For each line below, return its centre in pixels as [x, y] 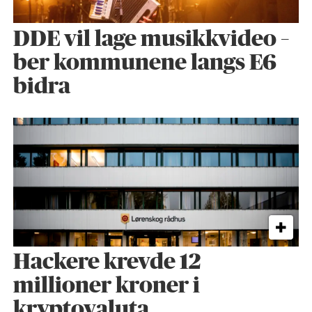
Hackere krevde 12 [107, 263]
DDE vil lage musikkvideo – [151, 39]
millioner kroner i [106, 286]
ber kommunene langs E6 [145, 63]
